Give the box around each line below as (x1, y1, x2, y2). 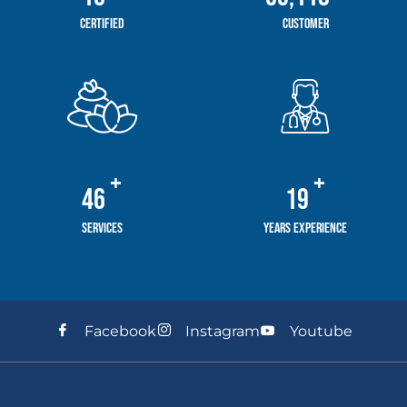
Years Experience (263, 219, 347, 237)
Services (81, 219, 123, 237)
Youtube (289, 322, 352, 340)
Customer (282, 15, 329, 34)
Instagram (185, 322, 261, 340)
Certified (79, 15, 124, 34)
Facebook (84, 322, 156, 340)
